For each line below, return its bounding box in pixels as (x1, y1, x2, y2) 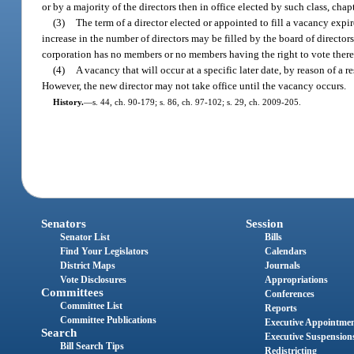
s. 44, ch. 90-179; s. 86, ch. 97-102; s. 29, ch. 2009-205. (92, 96, 301, 107)
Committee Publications (60, 314, 157, 326)
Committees (41, 286, 104, 299)
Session (245, 217, 283, 231)
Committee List (60, 300, 123, 312)
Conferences (264, 288, 314, 300)
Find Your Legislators (60, 246, 149, 258)
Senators (41, 217, 87, 231)
